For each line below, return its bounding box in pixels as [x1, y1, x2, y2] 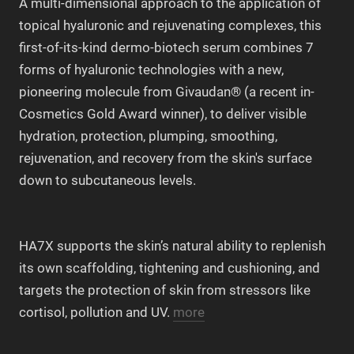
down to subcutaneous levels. [19, 171, 196, 188]
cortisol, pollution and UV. [19, 303, 173, 320]
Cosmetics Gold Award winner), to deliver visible [19, 105, 307, 122]
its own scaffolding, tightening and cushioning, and [19, 259, 320, 276]
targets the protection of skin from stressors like [19, 281, 311, 298]
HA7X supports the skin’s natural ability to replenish [19, 237, 326, 254]
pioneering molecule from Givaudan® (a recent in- [19, 83, 314, 100]
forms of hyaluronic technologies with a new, [19, 61, 284, 77]
